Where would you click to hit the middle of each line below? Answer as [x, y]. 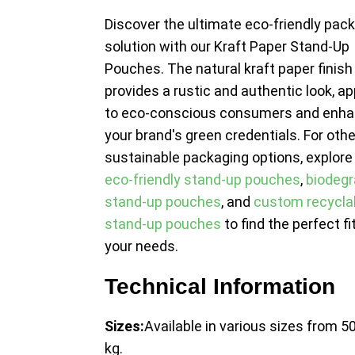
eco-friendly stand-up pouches [202, 179]
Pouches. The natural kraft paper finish [229, 69]
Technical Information [220, 286]
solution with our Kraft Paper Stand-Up [227, 46]
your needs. [141, 246]
